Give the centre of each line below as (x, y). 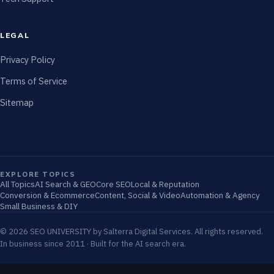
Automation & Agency (220, 195)
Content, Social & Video (138, 195)
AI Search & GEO (65, 184)
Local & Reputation (165, 184)
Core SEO (113, 184)
